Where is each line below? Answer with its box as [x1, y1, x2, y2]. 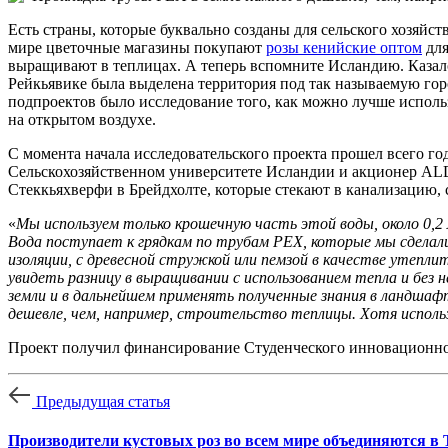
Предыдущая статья [36, 393, 170, 410]
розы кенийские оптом [266, 39, 422, 56]
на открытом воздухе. [8, 111, 156, 128]
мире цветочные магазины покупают [8, 39, 266, 56]
